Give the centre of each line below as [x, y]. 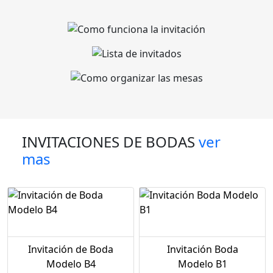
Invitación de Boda [71, 249]
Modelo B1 [202, 264]
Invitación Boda [202, 249]
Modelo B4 [71, 264]
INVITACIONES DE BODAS [110, 141]
